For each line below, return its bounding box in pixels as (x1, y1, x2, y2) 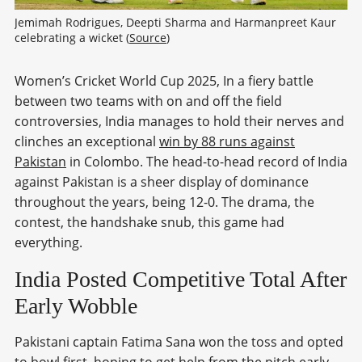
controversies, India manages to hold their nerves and (15, 112, 344, 130)
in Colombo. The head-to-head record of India (66, 152, 347, 170)
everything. (15, 233, 82, 251)
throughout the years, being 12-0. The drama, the (15, 192, 314, 211)
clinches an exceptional (15, 132, 159, 150)
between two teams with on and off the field (15, 91, 282, 110)
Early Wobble (15, 293, 137, 318)
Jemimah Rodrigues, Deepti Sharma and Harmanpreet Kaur (15, 14, 336, 30)
